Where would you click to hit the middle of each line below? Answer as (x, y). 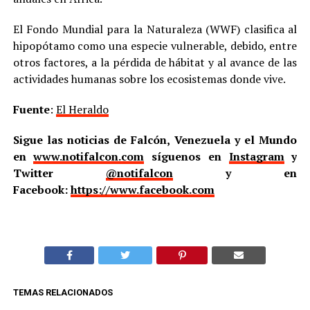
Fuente (31, 110)
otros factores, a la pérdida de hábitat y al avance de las (155, 63)
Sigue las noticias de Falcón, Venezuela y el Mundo (155, 140)
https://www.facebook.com (142, 190)
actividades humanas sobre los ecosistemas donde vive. (149, 79)
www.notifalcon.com (89, 157)
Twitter (59, 173)
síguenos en (186, 157)
